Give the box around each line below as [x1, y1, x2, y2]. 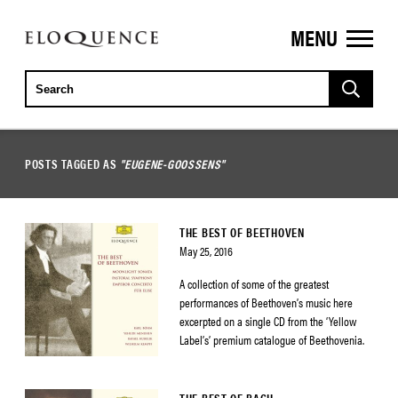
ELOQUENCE [24, 29, 113, 57]
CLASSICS [24, 57, 99, 84]
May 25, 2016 [179, 242, 233, 259]
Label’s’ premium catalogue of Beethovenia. [179, 330, 364, 348]
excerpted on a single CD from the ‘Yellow [179, 312, 356, 330]
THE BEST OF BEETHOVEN [179, 223, 305, 241]
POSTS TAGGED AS [25, 155, 121, 172]
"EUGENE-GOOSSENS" [120, 155, 226, 172]
